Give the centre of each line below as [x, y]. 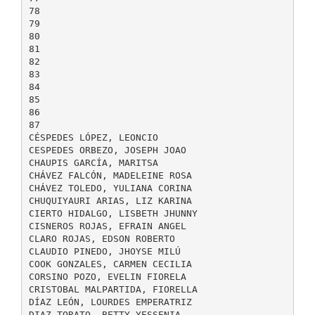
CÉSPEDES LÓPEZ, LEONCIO [93, 137]
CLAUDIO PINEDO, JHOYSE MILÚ [104, 251]
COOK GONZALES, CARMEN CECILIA [110, 264]
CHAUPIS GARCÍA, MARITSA [93, 162]
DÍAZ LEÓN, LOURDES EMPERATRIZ [110, 302]
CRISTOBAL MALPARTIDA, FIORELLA [113, 289]
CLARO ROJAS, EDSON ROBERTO [102, 238]
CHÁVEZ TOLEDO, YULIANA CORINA [110, 188]
